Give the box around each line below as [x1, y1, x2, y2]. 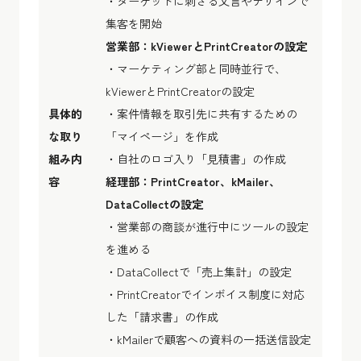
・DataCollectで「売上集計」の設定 [106, 263, 292, 280]
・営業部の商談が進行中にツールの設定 [106, 218, 309, 234]
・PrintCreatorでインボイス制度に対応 [106, 285, 305, 302]
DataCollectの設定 [106, 195, 203, 212]
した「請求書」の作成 [106, 308, 218, 325]
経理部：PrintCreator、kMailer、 [106, 172, 280, 189]
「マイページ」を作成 [106, 127, 218, 144]
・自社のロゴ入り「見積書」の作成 [106, 150, 286, 167]
